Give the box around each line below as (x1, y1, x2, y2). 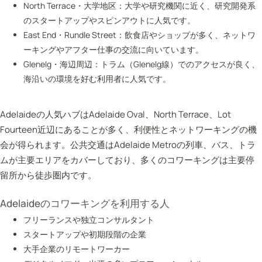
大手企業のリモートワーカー (23, 243, 130, 254)
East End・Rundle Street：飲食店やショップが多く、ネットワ (23, 29, 256, 40)
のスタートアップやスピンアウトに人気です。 (23, 14, 195, 26)
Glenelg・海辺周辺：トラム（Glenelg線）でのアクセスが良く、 (23, 58, 260, 70)
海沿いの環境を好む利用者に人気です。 (23, 73, 171, 84)
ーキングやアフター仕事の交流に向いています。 (23, 43, 204, 55)
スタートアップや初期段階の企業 (23, 228, 146, 240)
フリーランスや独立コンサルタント (23, 213, 154, 225)
